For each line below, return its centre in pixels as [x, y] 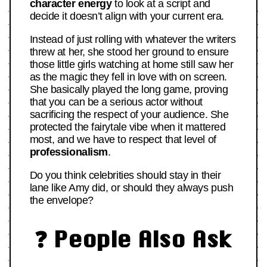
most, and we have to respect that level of [123, 139]
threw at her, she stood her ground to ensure [129, 52]
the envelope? [61, 200]
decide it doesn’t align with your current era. [127, 16]
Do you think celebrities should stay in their [125, 175]
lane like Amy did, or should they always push [131, 187]
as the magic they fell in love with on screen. [128, 77]
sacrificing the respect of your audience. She [129, 114]
